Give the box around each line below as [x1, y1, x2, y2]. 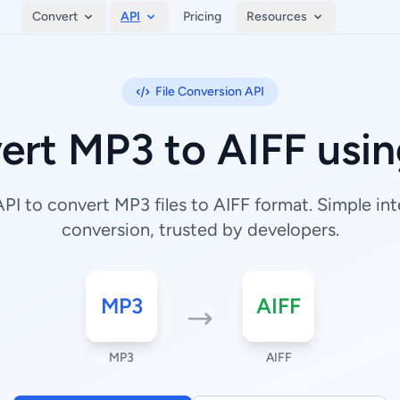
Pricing [183, 9, 221, 24]
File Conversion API [155, 84, 264, 99]
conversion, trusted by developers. [61, 219, 339, 240]
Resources [246, 9, 307, 24]
